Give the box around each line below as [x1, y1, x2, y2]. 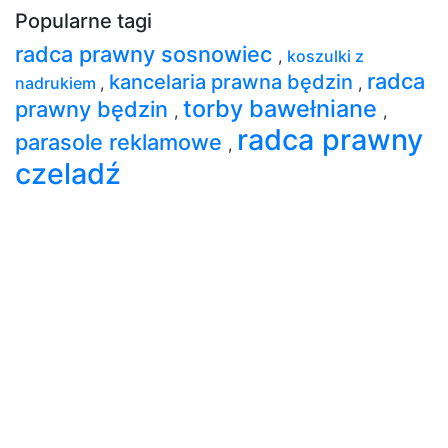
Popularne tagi [15, 8, 152, 33]
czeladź [15, 155, 121, 191]
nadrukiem [15, 72, 100, 93]
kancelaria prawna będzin [109, 69, 358, 94]
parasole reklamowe [15, 128, 228, 155]
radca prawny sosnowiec [15, 40, 278, 67]
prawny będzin [15, 95, 174, 122]
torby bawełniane [183, 93, 383, 123]
